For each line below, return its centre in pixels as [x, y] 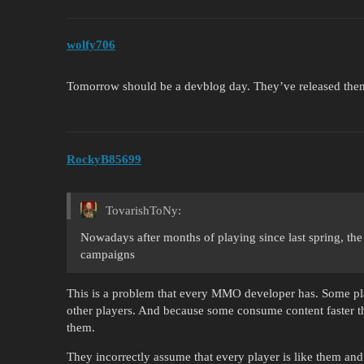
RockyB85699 [104, 159]
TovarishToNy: [142, 210]
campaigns [108, 254]
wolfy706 [91, 45]
